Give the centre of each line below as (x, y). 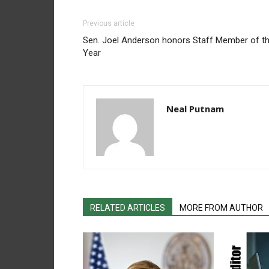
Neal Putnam (195, 109)
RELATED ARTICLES (128, 208)
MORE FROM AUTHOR (221, 208)
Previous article (109, 23)
